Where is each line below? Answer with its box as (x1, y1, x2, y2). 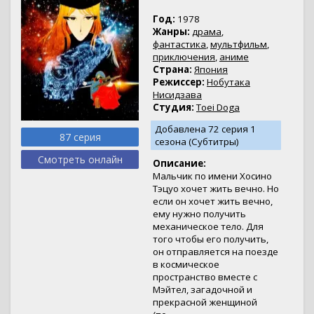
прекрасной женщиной (153, 296, 257, 308)
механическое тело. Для (153, 220, 264, 233)
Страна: (153, 63, 192, 76)
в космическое (153, 258, 219, 271)
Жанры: (153, 25, 190, 38)
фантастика (153, 38, 206, 50)
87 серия (59, 130, 101, 144)
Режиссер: (153, 76, 205, 88)
